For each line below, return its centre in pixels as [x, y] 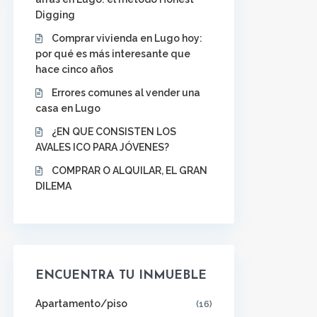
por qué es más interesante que [113, 54]
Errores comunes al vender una [126, 93]
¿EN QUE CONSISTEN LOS [114, 132]
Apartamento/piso [81, 304]
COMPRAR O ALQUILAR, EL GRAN [129, 171]
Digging [55, 15]
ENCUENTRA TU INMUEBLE [121, 276]
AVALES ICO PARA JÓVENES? [102, 147]
